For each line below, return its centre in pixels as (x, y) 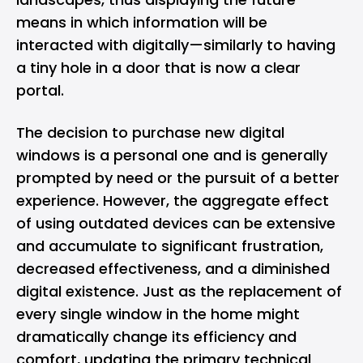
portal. (40, 90)
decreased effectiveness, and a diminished (173, 269)
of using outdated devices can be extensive (176, 223)
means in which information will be (142, 22)
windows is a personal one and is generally (172, 155)
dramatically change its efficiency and (156, 337)
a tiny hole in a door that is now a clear (158, 68)
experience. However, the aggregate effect (173, 201)
